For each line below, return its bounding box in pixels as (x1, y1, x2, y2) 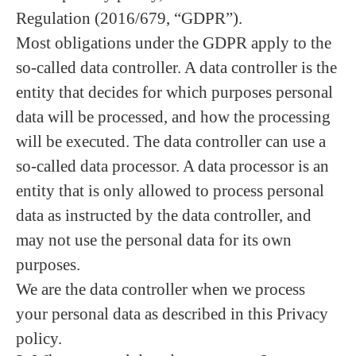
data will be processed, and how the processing (16, 107, 331, 126)
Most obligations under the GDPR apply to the (16, 33, 331, 52)
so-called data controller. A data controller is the (16, 58, 337, 77)
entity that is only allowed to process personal (16, 181, 324, 200)
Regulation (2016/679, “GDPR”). (16, 9, 242, 28)
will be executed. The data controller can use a (16, 132, 326, 151)
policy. (16, 329, 62, 348)
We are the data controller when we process (16, 280, 305, 299)
